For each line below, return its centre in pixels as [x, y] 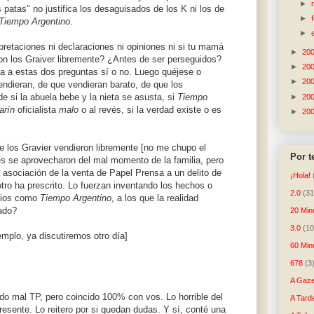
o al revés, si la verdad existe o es [150, 110]
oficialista [37, 110]
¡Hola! [300, 176]
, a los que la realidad [155, 198]
